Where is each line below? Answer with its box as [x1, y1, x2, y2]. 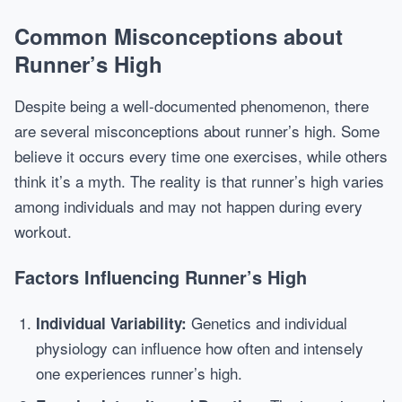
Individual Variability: [36, 312, 187, 334]
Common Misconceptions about [14, 21, 343, 51]
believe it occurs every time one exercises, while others [14, 144, 388, 167]
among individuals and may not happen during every [14, 195, 363, 217]
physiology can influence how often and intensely [36, 336, 363, 359]
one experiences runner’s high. [36, 362, 242, 384]
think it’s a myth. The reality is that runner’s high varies [14, 170, 384, 192]
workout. [14, 220, 72, 242]
